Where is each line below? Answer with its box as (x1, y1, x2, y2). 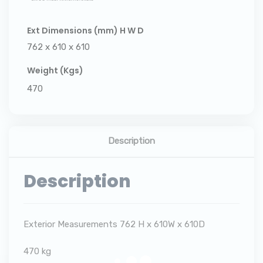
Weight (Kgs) (27, 65, 83, 76)
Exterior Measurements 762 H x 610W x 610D (23, 219, 205, 230)
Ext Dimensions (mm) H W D (27, 25, 144, 36)
